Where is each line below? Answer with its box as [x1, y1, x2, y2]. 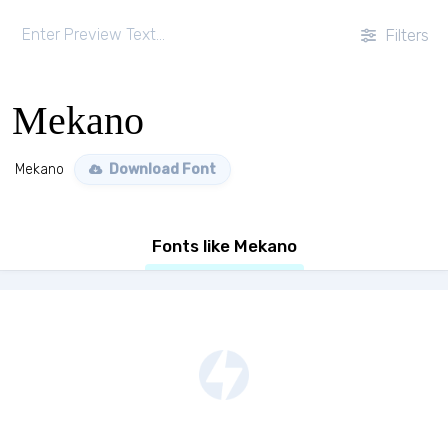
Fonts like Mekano [151, 236, 297, 256]
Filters [381, 25, 429, 45]
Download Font [106, 161, 216, 178]
